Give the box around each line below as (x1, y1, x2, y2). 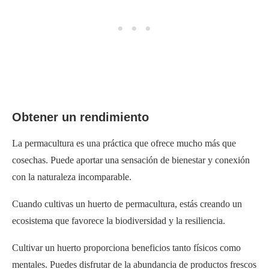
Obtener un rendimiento (12, 110, 149, 124)
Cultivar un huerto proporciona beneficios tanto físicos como (12, 242, 241, 253)
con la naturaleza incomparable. (12, 171, 131, 182)
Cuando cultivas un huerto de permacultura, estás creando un (12, 198, 242, 209)
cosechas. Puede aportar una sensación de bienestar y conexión (12, 154, 250, 165)
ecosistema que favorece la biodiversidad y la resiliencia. (12, 215, 225, 226)
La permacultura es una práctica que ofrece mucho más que (12, 138, 236, 148)
